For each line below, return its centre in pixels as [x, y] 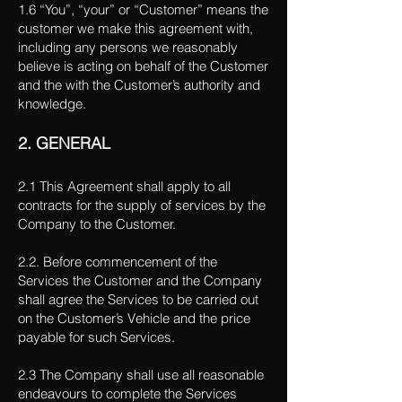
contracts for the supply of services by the [142, 205]
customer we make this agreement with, [135, 28]
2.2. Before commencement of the [118, 262]
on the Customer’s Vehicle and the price [134, 318]
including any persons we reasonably [128, 47]
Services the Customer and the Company [140, 280]
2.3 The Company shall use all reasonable [141, 375]
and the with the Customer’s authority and [139, 85]
